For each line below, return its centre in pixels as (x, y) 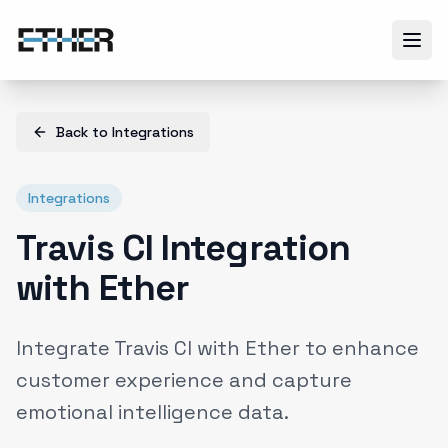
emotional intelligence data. (152, 412)
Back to (84, 132)
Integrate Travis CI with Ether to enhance (217, 348)
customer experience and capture (184, 380)
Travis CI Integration (183, 248)
